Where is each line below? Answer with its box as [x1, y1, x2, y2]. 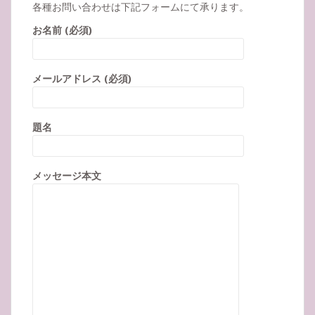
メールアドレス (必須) [32, 72, 131, 86]
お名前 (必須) [32, 23, 92, 37]
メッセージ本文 [32, 169, 101, 183]
